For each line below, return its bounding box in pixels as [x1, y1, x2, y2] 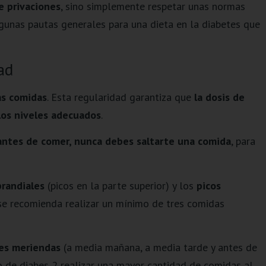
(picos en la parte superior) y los [44, 178, 197, 192]
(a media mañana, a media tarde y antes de [60, 240, 257, 255]
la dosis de [194, 90, 245, 104]
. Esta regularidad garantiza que [46, 90, 194, 104]
